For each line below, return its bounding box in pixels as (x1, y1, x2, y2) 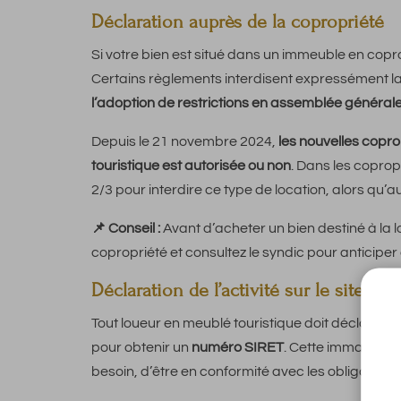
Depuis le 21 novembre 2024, (91, 134, 278, 149)
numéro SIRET (192, 340, 284, 355)
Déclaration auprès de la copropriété (91, 11, 384, 34)
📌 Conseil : (91, 221, 160, 236)
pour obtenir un (91, 340, 192, 355)
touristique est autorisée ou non (91, 158, 291, 174)
